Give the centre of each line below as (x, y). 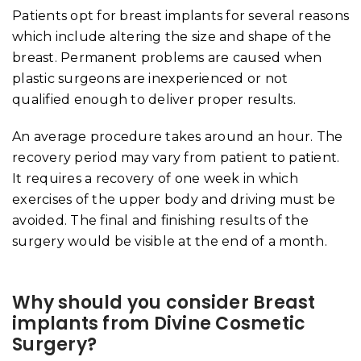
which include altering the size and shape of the (172, 36)
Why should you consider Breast (164, 302)
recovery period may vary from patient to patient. (176, 157)
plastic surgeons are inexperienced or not (150, 78)
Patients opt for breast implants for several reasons (180, 15)
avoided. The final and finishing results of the (160, 220)
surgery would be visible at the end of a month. (170, 241)
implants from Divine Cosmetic (159, 323)
